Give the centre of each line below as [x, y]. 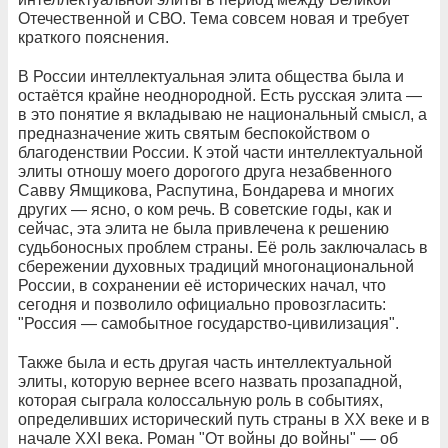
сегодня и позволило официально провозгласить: [202, 304]
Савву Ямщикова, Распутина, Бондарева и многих [206, 190]
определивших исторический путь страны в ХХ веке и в [224, 419]
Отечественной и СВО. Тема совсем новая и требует [213, 18]
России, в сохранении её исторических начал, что [202, 285]
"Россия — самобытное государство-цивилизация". [208, 323]
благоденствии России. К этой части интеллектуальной [220, 152]
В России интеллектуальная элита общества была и [211, 76]
